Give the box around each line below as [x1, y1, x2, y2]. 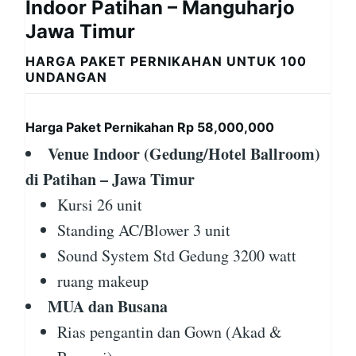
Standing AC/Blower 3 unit [57, 219, 230, 242]
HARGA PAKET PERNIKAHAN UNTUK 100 [25, 53, 307, 70]
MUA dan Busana [48, 295, 168, 319]
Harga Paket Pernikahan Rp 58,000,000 [25, 119, 274, 136]
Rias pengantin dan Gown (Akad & [57, 321, 282, 343]
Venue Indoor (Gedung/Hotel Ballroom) [48, 142, 320, 166]
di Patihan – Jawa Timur [25, 168, 195, 192]
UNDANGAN [25, 69, 107, 86]
